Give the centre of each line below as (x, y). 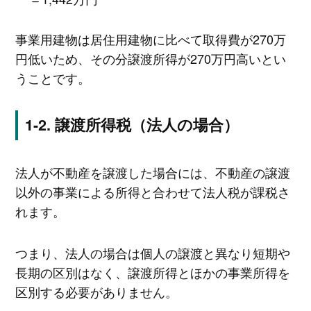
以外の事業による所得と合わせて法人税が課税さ (152, 192)
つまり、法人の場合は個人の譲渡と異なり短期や (152, 252)
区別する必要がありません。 (96, 291)
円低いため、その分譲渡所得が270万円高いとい (150, 59)
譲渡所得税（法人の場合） (146, 125)
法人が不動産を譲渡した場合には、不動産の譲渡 (152, 173)
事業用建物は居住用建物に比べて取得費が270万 (150, 39)
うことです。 (52, 78)
